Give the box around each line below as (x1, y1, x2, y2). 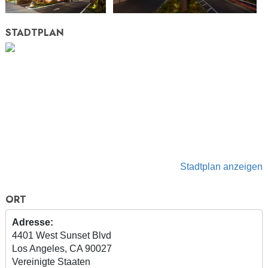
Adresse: (12, 217, 53, 227)
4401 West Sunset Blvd (12, 230, 111, 240)
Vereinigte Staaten (12, 256, 90, 267)
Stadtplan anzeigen (180, 161, 263, 172)
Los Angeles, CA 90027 (12, 243, 112, 254)
